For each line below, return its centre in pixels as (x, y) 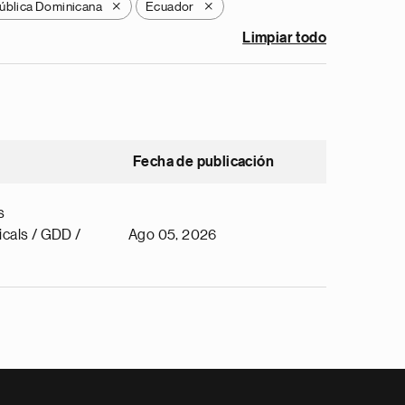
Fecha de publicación (203, 162)
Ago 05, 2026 (173, 235)
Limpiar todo (284, 38)
